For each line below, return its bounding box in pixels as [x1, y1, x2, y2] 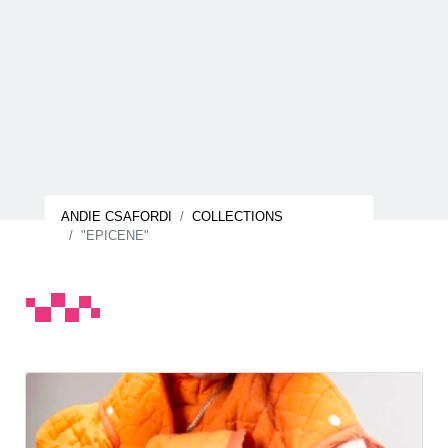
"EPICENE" [81, 228, 149, 243]
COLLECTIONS [192, 209, 283, 224]
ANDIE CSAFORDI [61, 209, 172, 224]
